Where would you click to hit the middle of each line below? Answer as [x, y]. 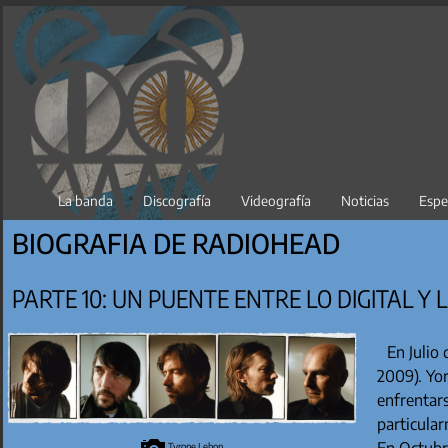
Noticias [365, 200]
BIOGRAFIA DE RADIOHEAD [176, 242]
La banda [86, 200]
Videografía [276, 200]
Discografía [177, 200]
